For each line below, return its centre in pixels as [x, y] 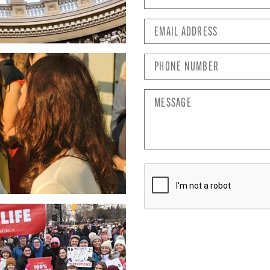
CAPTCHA [172, 170]
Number [167, 74]
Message [169, 96]
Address [167, 39]
